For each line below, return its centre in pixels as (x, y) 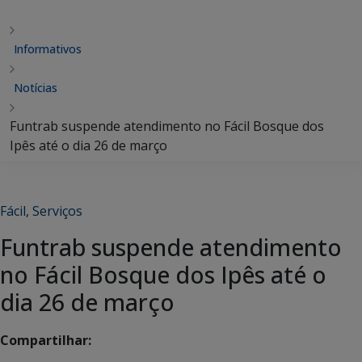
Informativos (48, 49)
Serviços (57, 211)
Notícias (36, 88)
